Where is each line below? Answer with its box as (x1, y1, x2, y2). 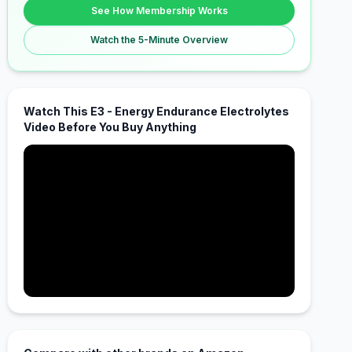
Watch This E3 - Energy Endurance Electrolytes (24, 104, 290, 118)
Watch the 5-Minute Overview (90, 34, 229, 46)
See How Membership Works (90, 5, 228, 16)
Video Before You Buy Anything (24, 120, 197, 134)
